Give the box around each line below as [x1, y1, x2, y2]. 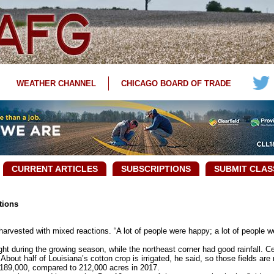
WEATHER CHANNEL [16, 79, 96, 88]
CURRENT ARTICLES [12, 164, 98, 174]
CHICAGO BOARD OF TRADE [120, 79, 231, 88]
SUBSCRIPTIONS [121, 164, 191, 174]
